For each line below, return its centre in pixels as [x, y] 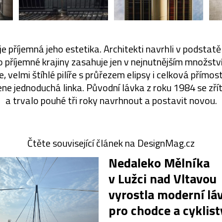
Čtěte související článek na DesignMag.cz [111, 143]
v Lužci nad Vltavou [163, 178]
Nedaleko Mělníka [159, 163]
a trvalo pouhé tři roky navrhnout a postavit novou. [111, 100]
